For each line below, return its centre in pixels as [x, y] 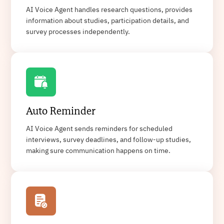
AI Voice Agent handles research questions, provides [109, 10]
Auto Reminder [61, 111]
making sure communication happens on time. [98, 151]
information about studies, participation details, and [108, 21]
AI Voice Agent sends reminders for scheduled [99, 129]
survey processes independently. [78, 32]
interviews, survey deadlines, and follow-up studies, [109, 140]
